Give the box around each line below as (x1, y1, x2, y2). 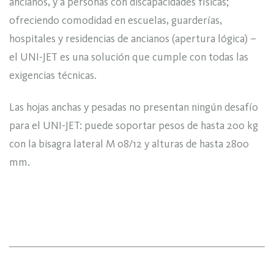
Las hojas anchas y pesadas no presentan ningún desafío (9, 100, 258, 114)
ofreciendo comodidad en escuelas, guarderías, (9, 13, 222, 27)
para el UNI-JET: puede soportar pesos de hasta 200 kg (9, 119, 258, 133)
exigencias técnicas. (9, 68, 97, 82)
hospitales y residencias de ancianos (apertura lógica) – (9, 31, 256, 45)
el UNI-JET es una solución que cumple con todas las (9, 50, 248, 64)
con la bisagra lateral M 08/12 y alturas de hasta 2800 (9, 137, 249, 151)
